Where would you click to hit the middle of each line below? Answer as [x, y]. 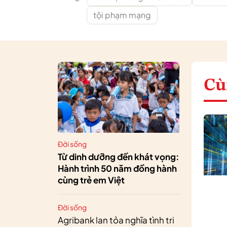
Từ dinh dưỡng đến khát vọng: [118, 157]
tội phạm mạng [122, 15]
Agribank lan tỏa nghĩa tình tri [116, 220]
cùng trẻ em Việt [91, 180]
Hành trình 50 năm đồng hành [117, 168]
